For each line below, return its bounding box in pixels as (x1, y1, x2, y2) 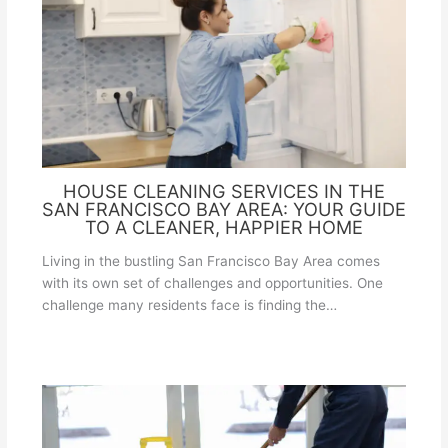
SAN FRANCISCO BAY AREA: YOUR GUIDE (42, 198, 406, 221)
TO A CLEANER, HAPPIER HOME (85, 216, 363, 239)
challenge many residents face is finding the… (41, 296, 337, 313)
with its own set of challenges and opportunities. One (41, 274, 383, 291)
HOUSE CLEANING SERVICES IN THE (63, 180, 385, 203)
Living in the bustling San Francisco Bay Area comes (41, 252, 380, 269)
